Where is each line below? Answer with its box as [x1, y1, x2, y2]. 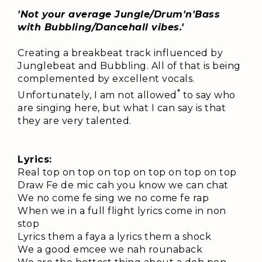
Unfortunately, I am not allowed [18, 89, 177, 101]
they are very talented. [18, 115, 134, 127]
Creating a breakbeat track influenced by [18, 47, 223, 58]
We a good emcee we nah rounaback [18, 244, 202, 256]
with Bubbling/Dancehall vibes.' [18, 21, 184, 33]
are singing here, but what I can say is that [18, 102, 226, 114]
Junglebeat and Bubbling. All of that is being [18, 60, 241, 71]
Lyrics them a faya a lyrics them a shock [18, 231, 211, 243]
